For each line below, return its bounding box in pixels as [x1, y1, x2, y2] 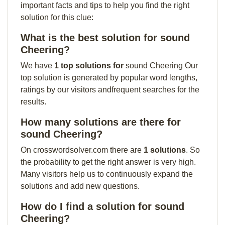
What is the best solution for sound [21, 32, 190, 43]
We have [21, 61, 54, 70]
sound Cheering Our [126, 61, 198, 70]
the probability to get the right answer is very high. [21, 158, 196, 166]
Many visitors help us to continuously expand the [21, 170, 193, 178]
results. [21, 97, 46, 106]
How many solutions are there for [21, 117, 181, 128]
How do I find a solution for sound [21, 201, 184, 212]
